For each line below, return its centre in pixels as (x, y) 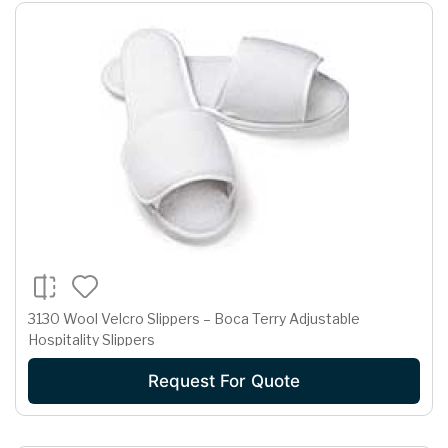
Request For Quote (224, 380)
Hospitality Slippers (91, 339)
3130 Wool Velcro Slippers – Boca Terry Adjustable (194, 318)
